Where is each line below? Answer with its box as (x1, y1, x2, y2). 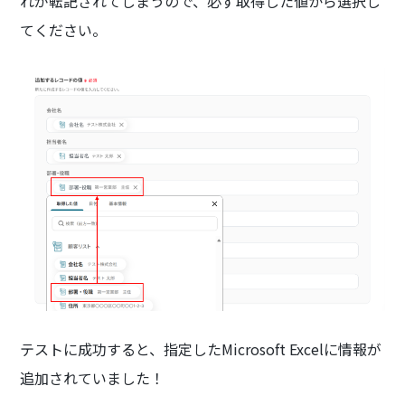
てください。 (20, 19, 108, 41)
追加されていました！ (20, 366, 165, 389)
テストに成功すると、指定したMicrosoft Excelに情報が (20, 337, 382, 360)
